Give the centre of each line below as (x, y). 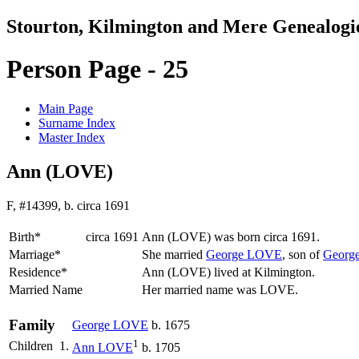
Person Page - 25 (97, 69)
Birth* (25, 236)
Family (32, 325)
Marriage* (35, 254)
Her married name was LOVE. (222, 289)
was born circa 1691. (267, 236)
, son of (303, 254)
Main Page (66, 108)
